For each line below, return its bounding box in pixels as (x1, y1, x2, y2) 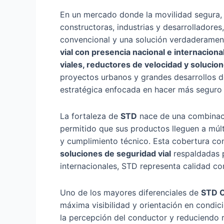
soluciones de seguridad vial (60, 148, 171, 158)
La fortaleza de (60, 110, 120, 121)
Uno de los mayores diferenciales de (60, 187, 201, 197)
